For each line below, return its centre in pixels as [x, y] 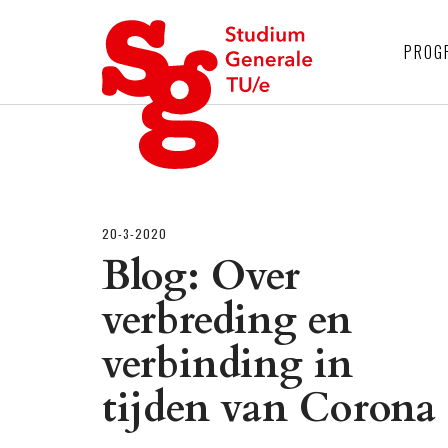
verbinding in [227, 364]
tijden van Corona [269, 408]
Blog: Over [201, 276]
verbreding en [227, 320]
